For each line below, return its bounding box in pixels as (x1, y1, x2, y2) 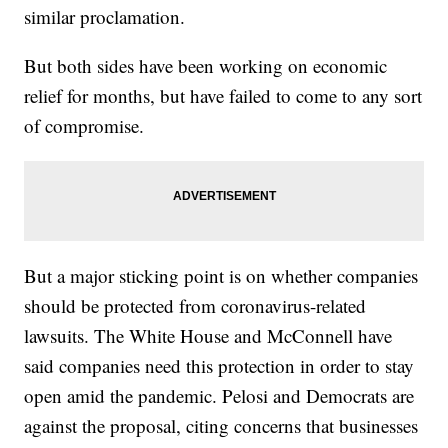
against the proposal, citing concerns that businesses (24, 413, 419, 439)
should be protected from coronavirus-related (24, 293, 367, 319)
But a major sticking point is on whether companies (24, 263, 419, 289)
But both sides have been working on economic (24, 53, 388, 79)
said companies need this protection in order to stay (24, 353, 415, 379)
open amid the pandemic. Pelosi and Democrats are (24, 383, 415, 409)
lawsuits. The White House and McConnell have (24, 323, 393, 349)
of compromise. (24, 113, 145, 139)
